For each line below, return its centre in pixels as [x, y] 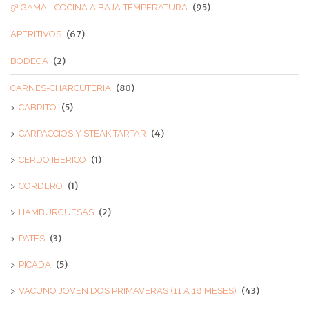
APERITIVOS [36, 34]
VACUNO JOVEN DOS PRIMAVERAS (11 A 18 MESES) [128, 291]
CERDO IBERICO [52, 160]
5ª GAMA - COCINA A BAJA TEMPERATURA [99, 7]
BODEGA [29, 61]
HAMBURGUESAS [56, 212]
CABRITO [38, 107]
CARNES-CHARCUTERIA [61, 88]
